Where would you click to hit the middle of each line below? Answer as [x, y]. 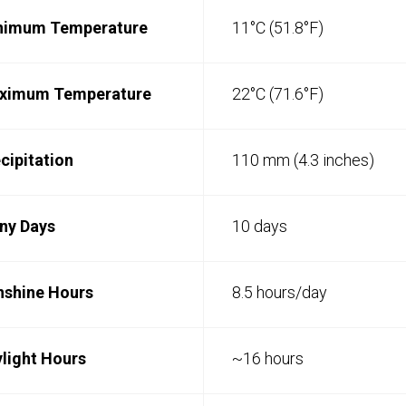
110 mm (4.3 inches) [303, 160]
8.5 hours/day [280, 292]
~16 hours [268, 358]
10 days [260, 226]
